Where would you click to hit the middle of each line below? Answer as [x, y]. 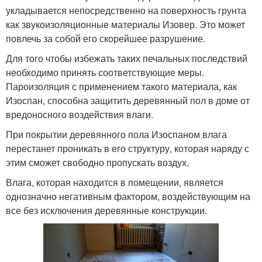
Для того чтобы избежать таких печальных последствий [127, 58]
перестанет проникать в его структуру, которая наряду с [127, 149]
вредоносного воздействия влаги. [80, 115]
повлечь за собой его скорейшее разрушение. [106, 39]
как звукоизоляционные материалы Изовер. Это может [125, 25]
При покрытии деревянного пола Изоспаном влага [116, 135]
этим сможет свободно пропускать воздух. [97, 163]
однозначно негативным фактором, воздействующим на [128, 196]
